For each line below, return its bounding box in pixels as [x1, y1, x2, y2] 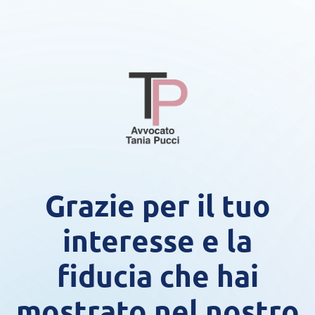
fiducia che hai [56, 257, 259, 295]
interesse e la [63, 221, 252, 259]
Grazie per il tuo [44, 186, 271, 224]
